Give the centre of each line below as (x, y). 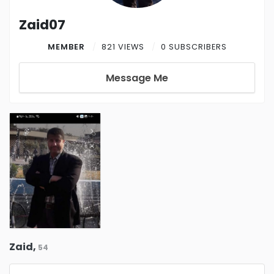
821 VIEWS (124, 47)
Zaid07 (42, 25)
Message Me (137, 78)
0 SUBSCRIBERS (194, 47)
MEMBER (67, 47)
